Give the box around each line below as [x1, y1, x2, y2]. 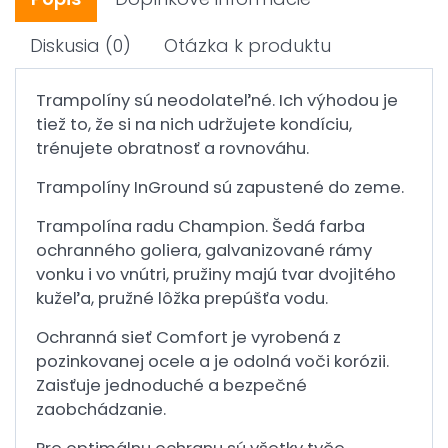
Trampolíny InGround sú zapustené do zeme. [36, 176, 404, 199]
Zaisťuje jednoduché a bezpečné [36, 374, 307, 397]
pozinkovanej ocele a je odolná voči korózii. [36, 350, 389, 373]
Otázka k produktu [164, 33, 331, 58]
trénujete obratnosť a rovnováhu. [36, 137, 309, 160]
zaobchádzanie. [36, 398, 166, 421]
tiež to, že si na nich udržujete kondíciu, [36, 113, 352, 136]
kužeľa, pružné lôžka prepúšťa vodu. [36, 287, 328, 310]
